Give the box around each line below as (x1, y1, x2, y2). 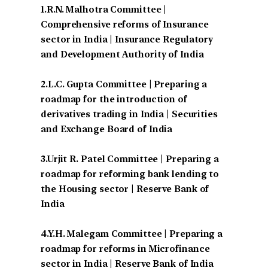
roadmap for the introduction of (41, 93, 187, 105)
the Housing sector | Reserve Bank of (41, 183, 209, 194)
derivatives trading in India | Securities (41, 108, 218, 120)
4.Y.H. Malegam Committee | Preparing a (41, 228, 223, 239)
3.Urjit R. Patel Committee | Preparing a (41, 153, 219, 165)
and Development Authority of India (41, 48, 204, 60)
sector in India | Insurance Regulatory (41, 33, 214, 45)
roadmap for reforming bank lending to (41, 168, 220, 179)
